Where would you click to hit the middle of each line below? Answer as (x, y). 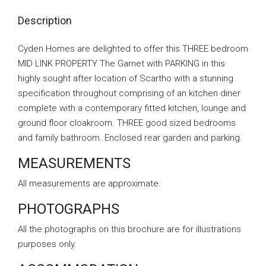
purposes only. (47, 244)
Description (45, 20)
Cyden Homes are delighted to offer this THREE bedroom (133, 49)
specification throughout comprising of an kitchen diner (129, 93)
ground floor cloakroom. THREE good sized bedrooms (127, 123)
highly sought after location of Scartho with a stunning (126, 78)
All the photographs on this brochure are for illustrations (129, 229)
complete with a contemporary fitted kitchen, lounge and (132, 108)
